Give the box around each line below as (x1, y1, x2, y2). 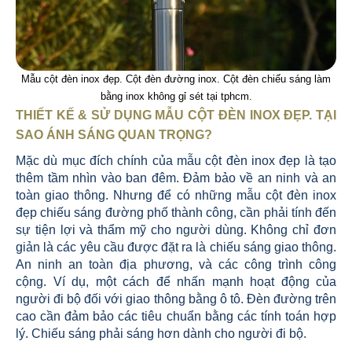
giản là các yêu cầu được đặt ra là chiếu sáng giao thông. (16, 240, 336, 254)
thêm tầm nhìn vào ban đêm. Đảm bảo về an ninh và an (16, 171, 336, 185)
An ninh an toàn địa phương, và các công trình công (16, 258, 336, 271)
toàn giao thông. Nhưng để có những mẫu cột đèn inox (16, 189, 336, 202)
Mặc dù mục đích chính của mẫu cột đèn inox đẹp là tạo (16, 154, 336, 167)
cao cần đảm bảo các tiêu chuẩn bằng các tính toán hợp (16, 310, 336, 323)
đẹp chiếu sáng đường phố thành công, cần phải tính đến (16, 206, 336, 219)
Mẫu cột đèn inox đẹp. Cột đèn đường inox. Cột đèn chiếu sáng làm (21, 73, 331, 85)
